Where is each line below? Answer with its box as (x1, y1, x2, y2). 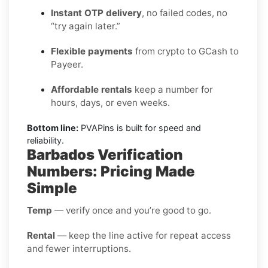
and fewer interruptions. (27, 242, 131, 254)
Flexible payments (51, 45, 133, 57)
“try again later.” (51, 20, 120, 32)
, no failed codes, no (142, 7, 227, 19)
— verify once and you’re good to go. (52, 204, 211, 216)
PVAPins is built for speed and (78, 122, 201, 133)
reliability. (27, 135, 64, 145)
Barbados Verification (27, 145, 183, 163)
